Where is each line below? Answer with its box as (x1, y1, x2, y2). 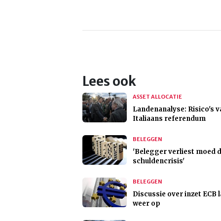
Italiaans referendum (133, 114, 206, 123)
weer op (133, 199, 160, 208)
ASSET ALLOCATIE (133, 93, 182, 101)
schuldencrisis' (133, 157, 184, 166)
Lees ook (82, 74, 136, 90)
